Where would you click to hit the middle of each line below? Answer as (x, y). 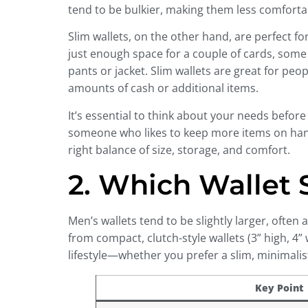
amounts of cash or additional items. (163, 88)
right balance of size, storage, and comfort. (179, 150)
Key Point (279, 288)
